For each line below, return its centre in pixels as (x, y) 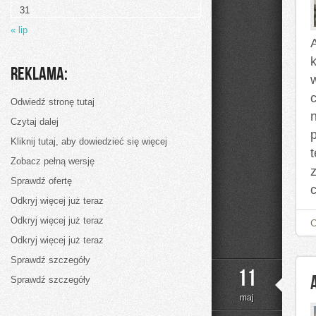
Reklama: (39, 74)
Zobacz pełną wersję (53, 161)
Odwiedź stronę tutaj (53, 102)
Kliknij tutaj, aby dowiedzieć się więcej (89, 141)
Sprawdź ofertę (41, 181)
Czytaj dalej (35, 122)
